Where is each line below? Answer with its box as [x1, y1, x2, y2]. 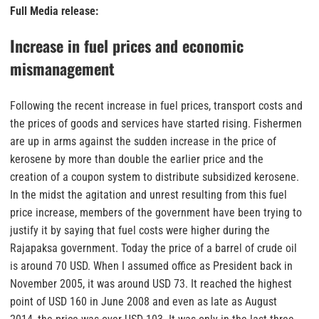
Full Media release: [10, 4, 98, 19]
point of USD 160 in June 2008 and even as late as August [10, 295, 277, 309]
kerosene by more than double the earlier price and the [10, 152, 263, 167]
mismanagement [10, 57, 115, 80]
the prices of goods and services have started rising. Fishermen [10, 117, 302, 131]
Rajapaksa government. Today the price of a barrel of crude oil [10, 241, 297, 256]
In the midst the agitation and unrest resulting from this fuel [10, 188, 287, 202]
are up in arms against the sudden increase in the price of [10, 135, 276, 149]
